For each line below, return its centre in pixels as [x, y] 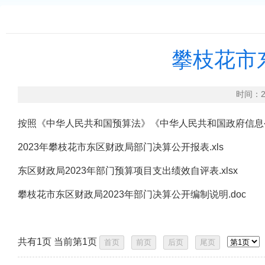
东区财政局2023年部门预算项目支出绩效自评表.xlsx [128, 171]
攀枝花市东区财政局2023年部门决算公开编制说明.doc [132, 194]
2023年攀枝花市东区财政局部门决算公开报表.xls [121, 147]
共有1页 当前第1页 [59, 242]
